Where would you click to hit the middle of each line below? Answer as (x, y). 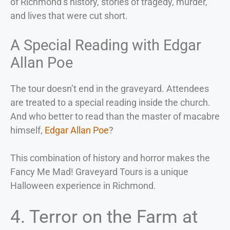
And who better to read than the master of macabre (115, 116)
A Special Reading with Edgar (106, 45)
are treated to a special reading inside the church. (110, 102)
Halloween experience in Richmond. (83, 185)
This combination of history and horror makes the (110, 158)
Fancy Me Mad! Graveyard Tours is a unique (99, 171)
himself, (27, 130)
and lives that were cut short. (69, 15)
